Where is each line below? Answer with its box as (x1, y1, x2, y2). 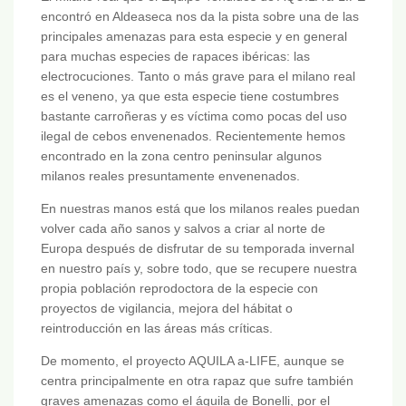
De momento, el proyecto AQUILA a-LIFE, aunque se (41, 353, 344, 369)
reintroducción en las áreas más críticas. (41, 321, 273, 336)
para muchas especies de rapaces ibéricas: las (41, 49, 310, 64)
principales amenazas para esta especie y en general (41, 29, 347, 44)
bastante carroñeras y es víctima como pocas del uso (41, 109, 347, 124)
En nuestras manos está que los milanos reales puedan (41, 201, 360, 217)
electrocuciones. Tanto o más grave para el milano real (41, 69, 355, 84)
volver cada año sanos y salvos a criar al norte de (41, 221, 325, 237)
